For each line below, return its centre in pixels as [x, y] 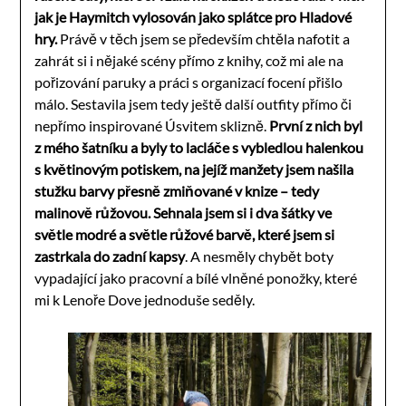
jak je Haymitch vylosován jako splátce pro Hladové [193, 16]
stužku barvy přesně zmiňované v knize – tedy [177, 190]
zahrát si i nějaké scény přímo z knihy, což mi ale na [189, 60]
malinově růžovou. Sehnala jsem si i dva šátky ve [184, 212]
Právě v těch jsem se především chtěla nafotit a [204, 38]
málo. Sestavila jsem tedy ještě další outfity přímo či [193, 103]
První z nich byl [316, 125]
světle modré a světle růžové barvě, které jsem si [185, 234]
